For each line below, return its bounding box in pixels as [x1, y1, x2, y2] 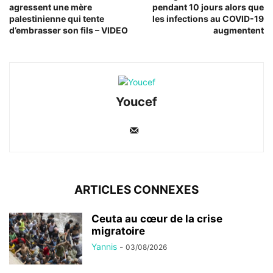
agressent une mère [9, 1, 92, 12]
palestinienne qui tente [9, 13, 104, 24]
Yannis [91, 241, 117, 252]
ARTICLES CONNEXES [74, 182, 199, 197]
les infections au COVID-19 [152, 13, 264, 24]
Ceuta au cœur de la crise [91, 212, 222, 225]
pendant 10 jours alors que [152, 1, 264, 12]
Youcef [116, 94, 157, 109]
